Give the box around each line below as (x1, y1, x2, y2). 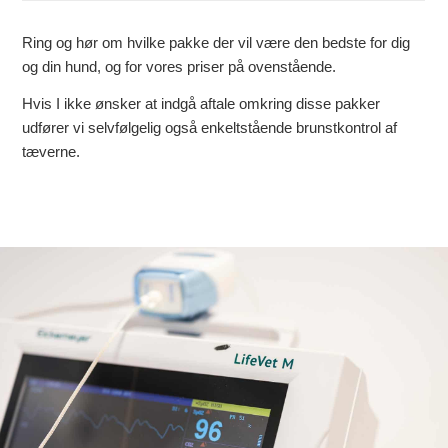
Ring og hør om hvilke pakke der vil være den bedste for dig (22, 34, 411, 52)
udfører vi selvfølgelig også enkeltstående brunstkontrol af (22, 119, 398, 136)
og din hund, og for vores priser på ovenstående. (22, 58, 337, 76)
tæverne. (22, 143, 81, 160)
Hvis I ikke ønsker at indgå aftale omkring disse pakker (22, 95, 381, 112)
